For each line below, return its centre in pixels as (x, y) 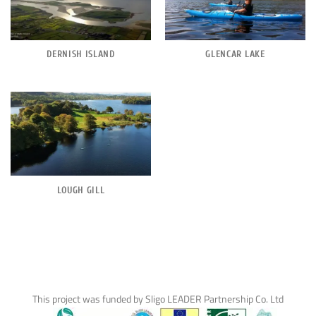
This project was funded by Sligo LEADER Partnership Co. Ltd (158, 299)
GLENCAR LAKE (235, 55)
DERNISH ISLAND (81, 55)
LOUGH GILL (81, 190)
